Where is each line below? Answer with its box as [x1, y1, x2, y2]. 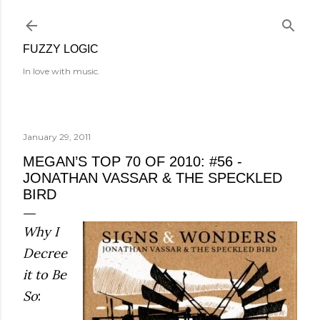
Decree [23, 245, 67, 261]
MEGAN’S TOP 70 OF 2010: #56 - [23, 154, 242, 169]
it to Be [23, 266, 66, 283]
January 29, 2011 [23, 131, 91, 142]
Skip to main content [101, 9, 219, 27]
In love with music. [23, 66, 100, 76]
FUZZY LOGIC [23, 43, 99, 55]
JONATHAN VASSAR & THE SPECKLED [23, 170, 282, 186]
